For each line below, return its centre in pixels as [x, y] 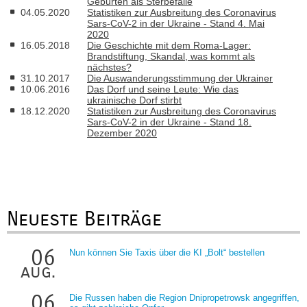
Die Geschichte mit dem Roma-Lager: [169, 45]
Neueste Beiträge [84, 219]
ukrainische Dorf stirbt [134, 100]
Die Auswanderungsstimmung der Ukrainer [180, 78]
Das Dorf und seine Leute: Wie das [163, 89]
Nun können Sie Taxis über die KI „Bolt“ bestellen [167, 253]
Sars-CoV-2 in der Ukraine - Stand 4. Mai [176, 23]
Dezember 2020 [122, 133]
